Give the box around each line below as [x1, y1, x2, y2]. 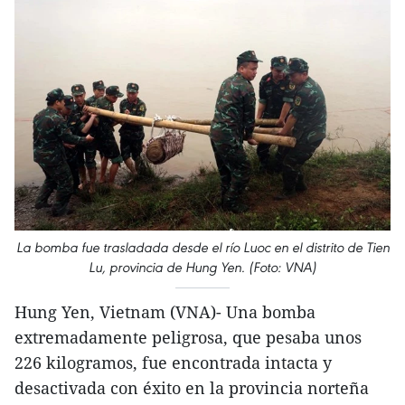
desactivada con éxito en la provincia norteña [14, 377, 369, 400]
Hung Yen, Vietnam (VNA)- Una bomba [14, 301, 316, 324]
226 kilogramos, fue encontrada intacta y [14, 352, 332, 374]
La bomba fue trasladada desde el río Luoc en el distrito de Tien [15, 239, 390, 257]
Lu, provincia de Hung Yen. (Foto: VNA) [89, 259, 316, 277]
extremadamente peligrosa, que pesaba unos [14, 326, 362, 349]
